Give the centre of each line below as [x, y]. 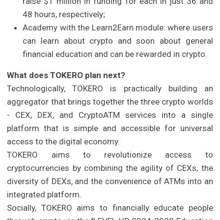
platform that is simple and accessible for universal [110, 128]
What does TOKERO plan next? [66, 75]
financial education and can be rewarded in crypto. [115, 54]
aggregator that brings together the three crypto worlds [110, 102]
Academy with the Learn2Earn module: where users [118, 28]
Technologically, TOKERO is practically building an [110, 89]
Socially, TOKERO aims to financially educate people [110, 208]
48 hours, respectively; [64, 14]
